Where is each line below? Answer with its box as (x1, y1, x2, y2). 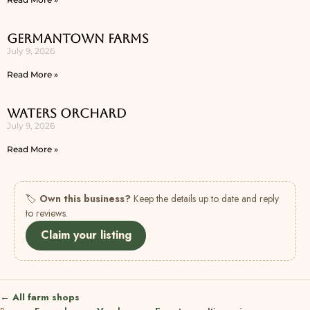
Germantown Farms (7, 30, 149, 46)
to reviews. (26, 206, 68, 220)
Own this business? (39, 191, 131, 206)
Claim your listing (40, 227, 131, 244)
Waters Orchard (7, 105, 127, 120)
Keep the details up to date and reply (131, 191, 279, 206)
